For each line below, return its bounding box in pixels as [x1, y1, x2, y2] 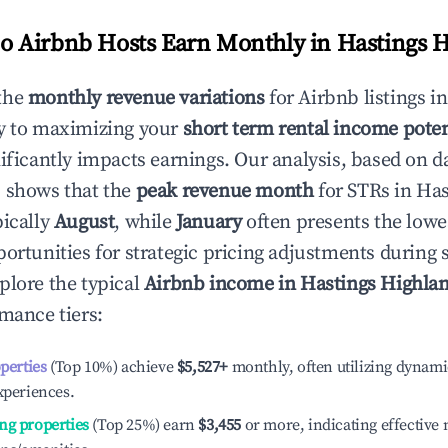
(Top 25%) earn [88, 415, 195, 435]
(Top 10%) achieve [46, 357, 174, 377]
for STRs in [313, 179, 417, 204]
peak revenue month [135, 179, 314, 204]
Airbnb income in [143, 272, 301, 297]
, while [114, 210, 177, 235]
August [53, 210, 115, 235]
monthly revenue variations [27, 86, 265, 111]
